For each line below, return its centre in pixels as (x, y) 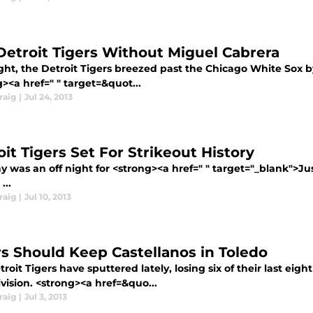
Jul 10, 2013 (48, 197)
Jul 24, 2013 (49, 97)
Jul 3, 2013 (46, 297)
